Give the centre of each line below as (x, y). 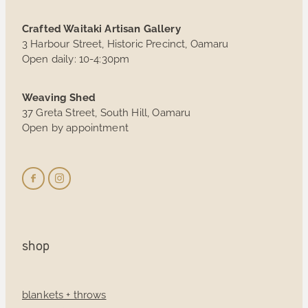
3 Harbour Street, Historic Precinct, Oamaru (125, 43)
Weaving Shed (59, 96)
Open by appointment (75, 126)
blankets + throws (64, 294)
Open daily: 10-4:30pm (76, 58)
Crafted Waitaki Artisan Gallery (101, 28)
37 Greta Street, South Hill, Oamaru (108, 111)
